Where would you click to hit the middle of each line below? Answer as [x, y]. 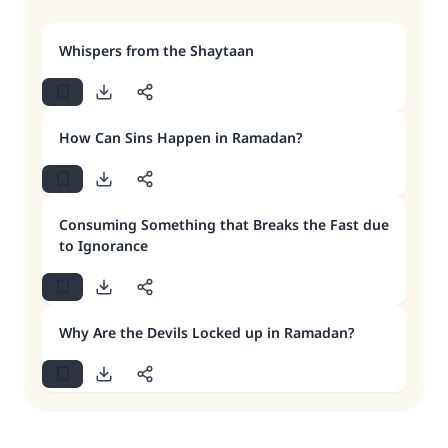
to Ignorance [103, 245]
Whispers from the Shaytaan [156, 50]
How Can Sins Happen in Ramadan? [180, 137]
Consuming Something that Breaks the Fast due [224, 224]
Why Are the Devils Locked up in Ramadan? [206, 332]
